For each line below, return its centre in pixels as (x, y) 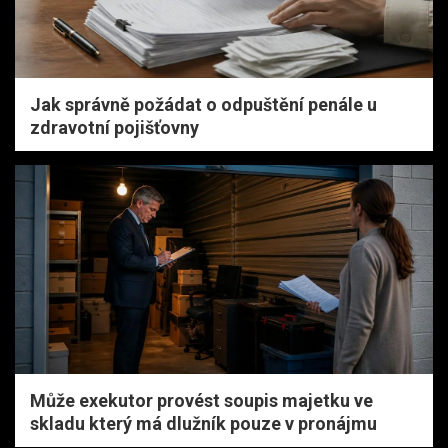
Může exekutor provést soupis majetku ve (201, 400)
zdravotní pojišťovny (114, 127)
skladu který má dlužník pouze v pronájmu (203, 423)
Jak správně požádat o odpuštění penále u (203, 104)
